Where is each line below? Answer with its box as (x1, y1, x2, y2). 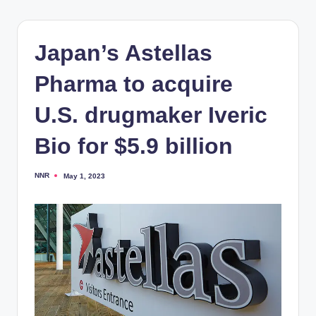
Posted (34, 175, 59, 183)
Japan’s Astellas (35, 39, 212, 66)
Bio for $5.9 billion (35, 133, 233, 159)
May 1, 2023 (63, 171, 105, 180)
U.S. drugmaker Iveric (35, 102, 267, 128)
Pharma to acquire (35, 71, 233, 97)
